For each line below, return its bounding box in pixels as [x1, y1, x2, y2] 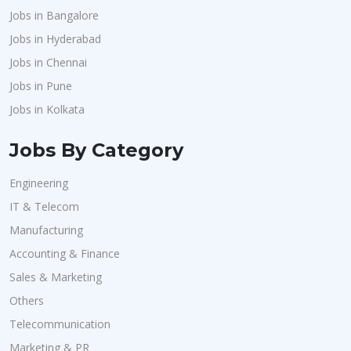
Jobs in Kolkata [9, 102, 85, 117]
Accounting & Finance [9, 246, 120, 261]
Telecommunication [9, 317, 110, 331]
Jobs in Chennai [9, 55, 87, 70]
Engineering [9, 175, 68, 190]
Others [9, 293, 44, 308]
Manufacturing [9, 223, 83, 237]
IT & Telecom [9, 199, 79, 214]
